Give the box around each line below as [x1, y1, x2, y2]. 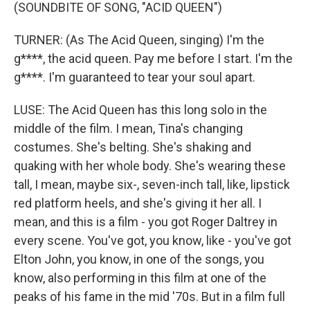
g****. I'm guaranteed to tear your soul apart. [14, 70, 255, 85]
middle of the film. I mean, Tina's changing [14, 121, 243, 136]
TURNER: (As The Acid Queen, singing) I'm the [14, 33, 264, 48]
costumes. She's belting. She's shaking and [14, 140, 251, 155]
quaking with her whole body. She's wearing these [14, 158, 286, 174]
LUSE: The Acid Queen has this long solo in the [14, 102, 267, 118]
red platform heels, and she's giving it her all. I [14, 196, 262, 211]
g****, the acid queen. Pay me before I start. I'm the [14, 51, 293, 66]
